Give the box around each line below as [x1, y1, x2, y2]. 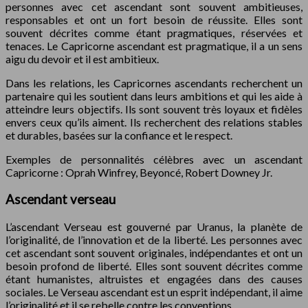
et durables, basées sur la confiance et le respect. [5, 129, 232, 142]
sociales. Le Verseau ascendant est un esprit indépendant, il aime [5, 285, 302, 298]
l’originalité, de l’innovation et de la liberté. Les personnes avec [5, 232, 302, 246]
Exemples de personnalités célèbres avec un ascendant [5, 153, 302, 166]
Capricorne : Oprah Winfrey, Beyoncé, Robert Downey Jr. [5, 166, 272, 179]
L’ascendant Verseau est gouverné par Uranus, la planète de [5, 219, 302, 233]
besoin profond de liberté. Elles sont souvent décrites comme [5, 258, 302, 272]
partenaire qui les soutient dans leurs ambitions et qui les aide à [5, 89, 302, 103]
